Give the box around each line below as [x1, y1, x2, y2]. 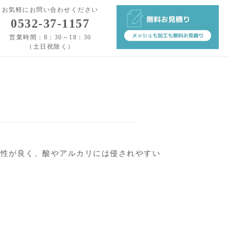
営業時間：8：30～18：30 [9, 34, 91, 41]
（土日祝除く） [26, 43, 75, 50]
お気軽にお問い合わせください [2, 6, 99, 13]
